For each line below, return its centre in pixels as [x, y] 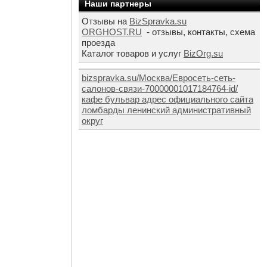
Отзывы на [105, 21]
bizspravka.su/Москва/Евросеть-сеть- [159, 78]
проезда [98, 43]
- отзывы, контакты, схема [200, 32]
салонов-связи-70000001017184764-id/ [160, 89]
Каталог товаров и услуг [133, 53]
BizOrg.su [203, 53]
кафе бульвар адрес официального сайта [167, 99]
